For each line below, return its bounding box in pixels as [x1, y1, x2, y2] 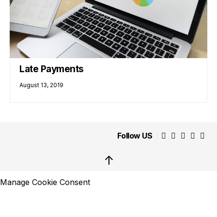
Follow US [117, 131, 152, 141]
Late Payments [19, 63, 84, 75]
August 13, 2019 [19, 81, 64, 89]
